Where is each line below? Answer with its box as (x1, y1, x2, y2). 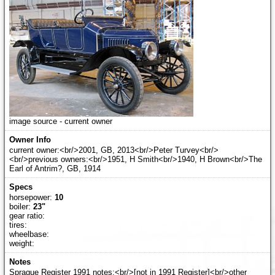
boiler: (9, 202, 33, 212)
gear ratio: (9, 211, 45, 221)
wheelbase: (9, 230, 49, 239)
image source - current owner (9, 117, 112, 126)
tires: (9, 220, 27, 230)
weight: (9, 239, 34, 249)
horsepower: (9, 193, 55, 203)
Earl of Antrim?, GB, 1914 (9, 164, 101, 174)
